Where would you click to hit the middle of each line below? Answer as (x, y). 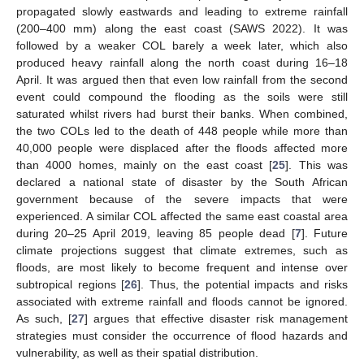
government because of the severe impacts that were (182, 199)
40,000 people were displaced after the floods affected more (182, 147)
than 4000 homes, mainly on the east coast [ (145, 165)
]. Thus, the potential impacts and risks (243, 284)
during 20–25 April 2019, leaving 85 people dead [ (156, 233)
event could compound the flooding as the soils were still (182, 96)
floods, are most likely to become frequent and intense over (182, 267)
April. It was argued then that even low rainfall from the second (182, 79)
